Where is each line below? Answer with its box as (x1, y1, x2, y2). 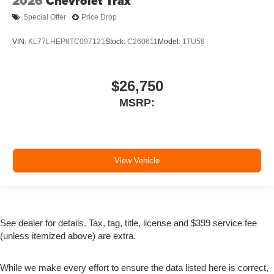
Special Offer (23, 13, 66, 22)
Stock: (105, 37, 127, 46)
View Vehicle (114, 156, 160, 166)
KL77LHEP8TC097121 (28, 37, 105, 46)
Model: (158, 37, 182, 46)
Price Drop (81, 13, 117, 22)
